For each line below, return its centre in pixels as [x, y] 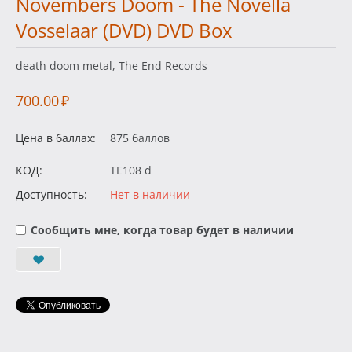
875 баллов [140, 138]
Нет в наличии [150, 195]
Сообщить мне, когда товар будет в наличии [162, 230]
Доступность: [51, 195]
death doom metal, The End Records [112, 66]
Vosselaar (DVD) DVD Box [124, 31]
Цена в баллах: [56, 138]
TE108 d [131, 170]
